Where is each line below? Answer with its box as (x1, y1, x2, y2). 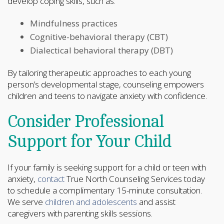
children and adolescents (45, 196, 137, 207)
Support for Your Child (7, 132, 171, 151)
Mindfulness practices (30, 17, 117, 29)
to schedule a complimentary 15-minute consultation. (7, 184, 202, 196)
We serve (7, 196, 45, 207)
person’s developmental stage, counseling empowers (7, 78, 204, 90)
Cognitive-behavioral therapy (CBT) (30, 31, 168, 42)
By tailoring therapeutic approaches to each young (7, 67, 191, 78)
